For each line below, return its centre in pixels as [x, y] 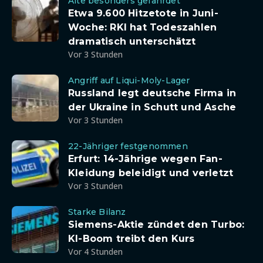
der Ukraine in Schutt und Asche [152, 107]
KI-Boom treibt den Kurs [131, 239]
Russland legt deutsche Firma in [152, 93]
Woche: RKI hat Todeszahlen [143, 27]
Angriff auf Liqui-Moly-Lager [129, 80]
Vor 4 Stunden [95, 252]
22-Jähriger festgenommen [128, 146]
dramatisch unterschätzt [132, 41]
